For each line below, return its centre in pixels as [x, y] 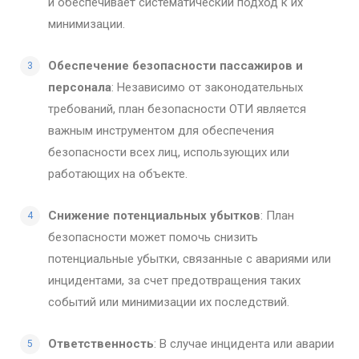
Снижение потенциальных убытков [154, 215]
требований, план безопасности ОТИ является [177, 109]
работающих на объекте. [118, 173]
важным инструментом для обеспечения [161, 130]
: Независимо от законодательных [207, 87]
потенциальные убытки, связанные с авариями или [190, 258]
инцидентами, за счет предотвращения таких [174, 280]
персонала [80, 87]
